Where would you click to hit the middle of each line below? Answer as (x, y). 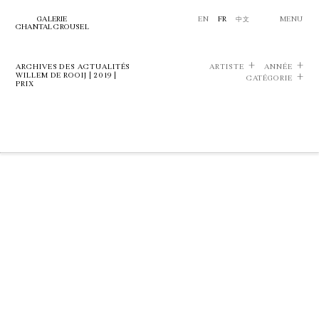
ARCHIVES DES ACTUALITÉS (73, 67)
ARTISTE (227, 67)
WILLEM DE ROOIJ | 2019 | (67, 75)
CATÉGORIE (269, 78)
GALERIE (52, 19)
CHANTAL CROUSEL (52, 27)
